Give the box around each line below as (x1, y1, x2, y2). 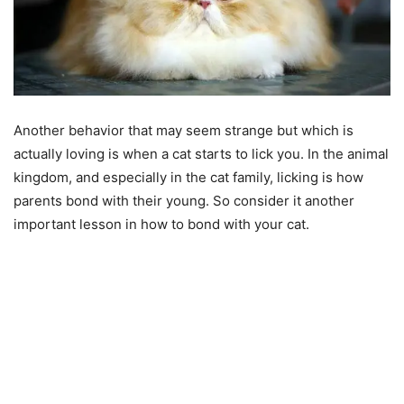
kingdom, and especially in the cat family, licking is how (14, 169, 363, 187)
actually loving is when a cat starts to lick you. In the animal (14, 145, 389, 163)
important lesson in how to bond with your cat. (14, 216, 309, 234)
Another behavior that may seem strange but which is (14, 122, 353, 140)
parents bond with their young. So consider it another (14, 192, 354, 210)
